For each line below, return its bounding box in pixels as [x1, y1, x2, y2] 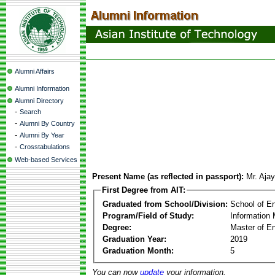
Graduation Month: [103, 246, 174, 255]
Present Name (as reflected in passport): [92, 172, 244, 181]
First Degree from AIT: [102, 185, 185, 195]
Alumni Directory [15, 97, 64, 104]
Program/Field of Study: [103, 211, 194, 220]
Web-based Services [15, 156, 77, 163]
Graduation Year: [103, 234, 166, 244]
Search [20, 108, 41, 115]
